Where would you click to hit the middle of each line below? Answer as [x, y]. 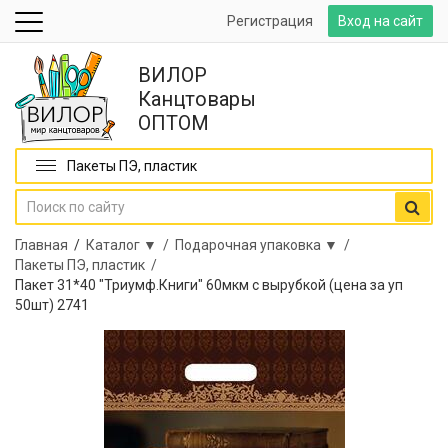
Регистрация [270, 21]
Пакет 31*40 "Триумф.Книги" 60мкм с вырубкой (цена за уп [209, 285]
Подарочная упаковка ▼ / [265, 245]
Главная [41, 245]
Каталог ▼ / [130, 245]
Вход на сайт [380, 21]
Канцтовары [197, 99]
